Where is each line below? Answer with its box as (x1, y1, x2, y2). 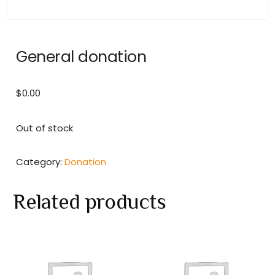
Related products (13, 188, 166, 214)
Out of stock (16, 121, 74, 134)
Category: (16, 155, 65, 168)
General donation (16, 45, 147, 68)
